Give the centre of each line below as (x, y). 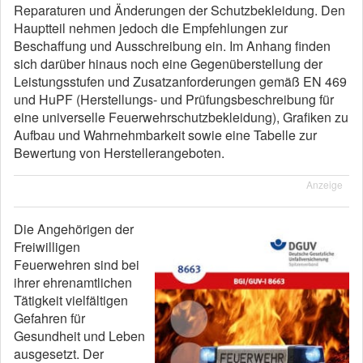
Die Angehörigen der (74, 229)
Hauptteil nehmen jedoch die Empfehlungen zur (151, 28)
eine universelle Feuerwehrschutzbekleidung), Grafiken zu (181, 117)
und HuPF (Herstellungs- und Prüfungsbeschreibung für (174, 99)
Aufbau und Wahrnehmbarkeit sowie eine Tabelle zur (165, 135)
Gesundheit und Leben (79, 336)
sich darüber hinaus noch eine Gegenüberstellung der (168, 64)
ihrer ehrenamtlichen (73, 282)
